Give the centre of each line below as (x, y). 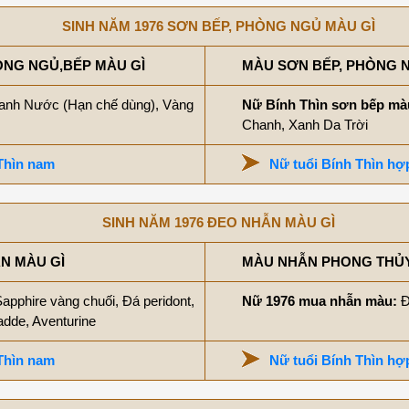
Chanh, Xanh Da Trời (305, 125)
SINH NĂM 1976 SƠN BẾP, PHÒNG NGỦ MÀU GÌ (218, 26)
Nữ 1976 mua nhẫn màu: (321, 301)
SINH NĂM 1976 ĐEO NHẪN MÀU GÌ (218, 222)
